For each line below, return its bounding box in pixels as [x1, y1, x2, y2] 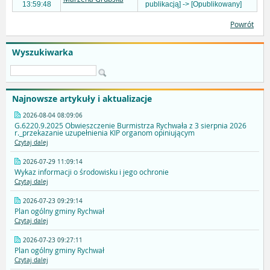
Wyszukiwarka [12, 46, 73, 58]
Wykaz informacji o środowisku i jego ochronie [14, 167, 169, 177]
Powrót [230, 19, 254, 30]
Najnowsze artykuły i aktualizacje [12, 93, 152, 105]
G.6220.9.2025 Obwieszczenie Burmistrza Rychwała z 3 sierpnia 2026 [14, 121, 246, 131]
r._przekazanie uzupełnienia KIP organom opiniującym [14, 128, 195, 138]
